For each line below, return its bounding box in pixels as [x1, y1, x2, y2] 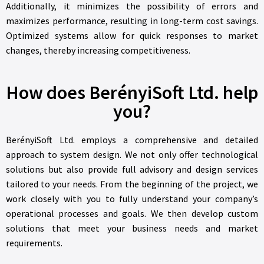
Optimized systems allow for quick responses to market [6, 29, 258, 41]
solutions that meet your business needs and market [6, 222, 258, 234]
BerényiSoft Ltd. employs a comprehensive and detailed [6, 133, 258, 146]
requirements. [6, 236, 62, 249]
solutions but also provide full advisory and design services [6, 163, 258, 175]
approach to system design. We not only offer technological [6, 148, 258, 160]
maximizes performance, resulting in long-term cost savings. [6, 14, 258, 27]
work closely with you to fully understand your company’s [6, 192, 258, 204]
